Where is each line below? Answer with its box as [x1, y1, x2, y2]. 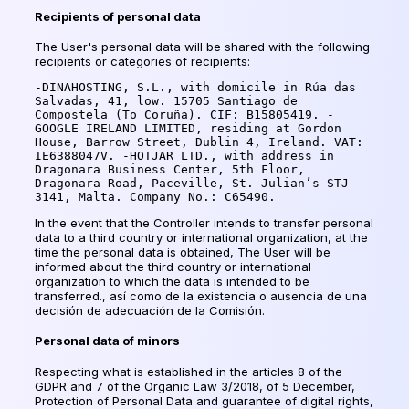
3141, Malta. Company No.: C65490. [35, 190, 276, 204]
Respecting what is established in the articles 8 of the [35, 363, 342, 379]
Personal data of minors [35, 333, 180, 349]
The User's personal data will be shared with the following [35, 39, 370, 55]
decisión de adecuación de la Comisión [35, 303, 262, 319]
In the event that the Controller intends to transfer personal [35, 215, 373, 231]
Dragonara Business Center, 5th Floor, [35, 163, 305, 177]
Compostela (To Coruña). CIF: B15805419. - [35, 108, 334, 122]
